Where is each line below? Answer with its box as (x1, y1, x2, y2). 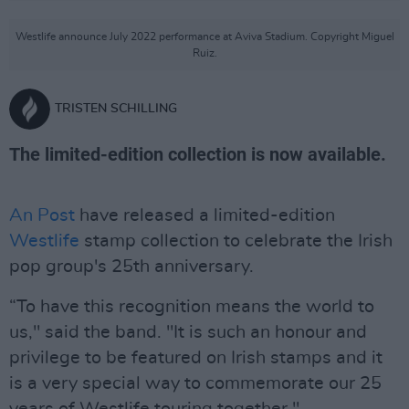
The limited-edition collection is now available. (9, 143, 386, 165)
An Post (9, 206, 75, 225)
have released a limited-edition (75, 206, 335, 225)
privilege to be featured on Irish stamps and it (9, 349, 383, 367)
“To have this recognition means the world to (9, 298, 374, 316)
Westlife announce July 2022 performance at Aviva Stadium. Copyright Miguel (15, 31, 394, 42)
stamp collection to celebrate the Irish (79, 232, 393, 250)
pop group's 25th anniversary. (9, 257, 254, 276)
